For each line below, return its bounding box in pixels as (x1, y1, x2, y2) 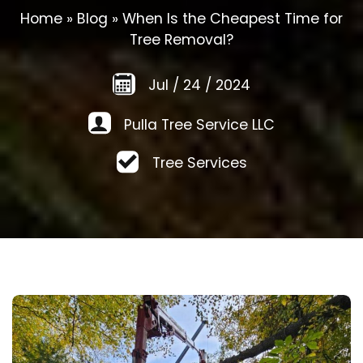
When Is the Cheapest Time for (122, 9, 343, 28)
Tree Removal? (130, 30, 233, 49)
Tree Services (147, 153, 247, 173)
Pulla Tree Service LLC (120, 114, 275, 135)
